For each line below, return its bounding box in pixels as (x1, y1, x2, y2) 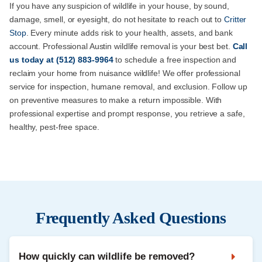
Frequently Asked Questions (35, 209, 227, 227)
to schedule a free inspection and (113, 55, 237, 65)
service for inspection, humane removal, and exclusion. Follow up (9, 82, 247, 92)
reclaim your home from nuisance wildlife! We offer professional (9, 68, 240, 78)
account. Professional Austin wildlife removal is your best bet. (9, 42, 233, 51)
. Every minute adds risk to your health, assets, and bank (26, 28, 233, 38)
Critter (224, 15, 247, 25)
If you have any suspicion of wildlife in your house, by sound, (9, 1, 229, 11)
